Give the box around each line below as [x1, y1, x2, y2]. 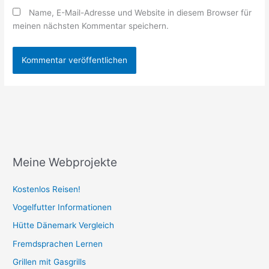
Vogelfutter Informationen [13, 202, 112, 213]
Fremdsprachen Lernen [13, 238, 103, 249]
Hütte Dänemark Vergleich [13, 220, 115, 231]
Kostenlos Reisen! [13, 184, 81, 194]
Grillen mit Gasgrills [13, 257, 86, 267]
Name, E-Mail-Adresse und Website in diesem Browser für [29, 7, 252, 17]
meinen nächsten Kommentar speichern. [13, 20, 169, 31]
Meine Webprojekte [13, 155, 118, 170]
